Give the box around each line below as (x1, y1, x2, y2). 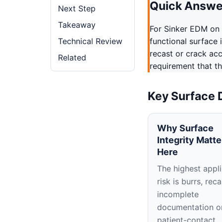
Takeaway (58, 20, 96, 30)
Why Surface (157, 123, 214, 133)
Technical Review (58, 36, 122, 46)
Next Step (58, 3, 96, 13)
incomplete (157, 189, 199, 199)
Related (58, 53, 86, 62)
